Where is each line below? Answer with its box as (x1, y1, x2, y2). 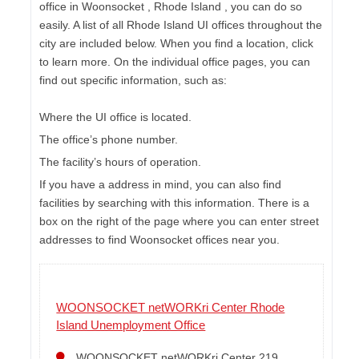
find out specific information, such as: (39, 73, 228, 87)
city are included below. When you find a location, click (39, 36, 314, 50)
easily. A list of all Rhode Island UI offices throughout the (39, 18, 323, 31)
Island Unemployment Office (56, 317, 206, 332)
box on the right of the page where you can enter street (39, 214, 320, 228)
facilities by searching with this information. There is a (39, 196, 310, 209)
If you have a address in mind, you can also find (39, 177, 282, 191)
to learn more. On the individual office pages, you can (39, 54, 311, 68)
